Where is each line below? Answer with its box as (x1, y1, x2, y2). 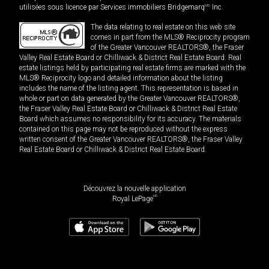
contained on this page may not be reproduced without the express (19, 125, 228, 134)
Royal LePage (112, 195, 153, 204)
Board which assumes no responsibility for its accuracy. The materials (19, 115, 241, 124)
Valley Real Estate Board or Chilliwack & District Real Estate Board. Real (19, 53, 241, 62)
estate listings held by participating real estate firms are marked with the (19, 64, 246, 73)
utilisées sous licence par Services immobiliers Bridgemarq (19, 3, 205, 12)
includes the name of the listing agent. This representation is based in (19, 84, 238, 93)
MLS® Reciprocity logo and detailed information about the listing (19, 74, 223, 83)
